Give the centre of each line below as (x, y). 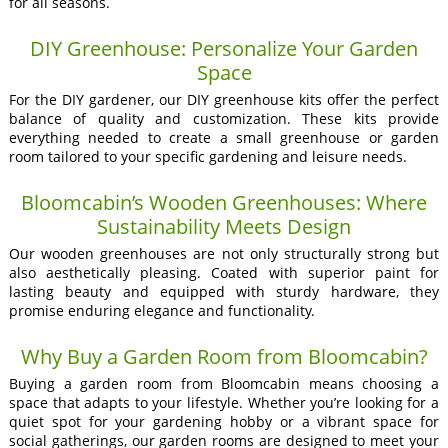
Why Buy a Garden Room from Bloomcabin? (224, 356)
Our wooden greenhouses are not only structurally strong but (224, 253)
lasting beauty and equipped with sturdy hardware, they (224, 291)
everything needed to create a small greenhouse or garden (224, 137)
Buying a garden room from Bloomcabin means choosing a (224, 383)
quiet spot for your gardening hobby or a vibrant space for (224, 421)
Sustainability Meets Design (224, 226)
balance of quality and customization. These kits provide (224, 118)
